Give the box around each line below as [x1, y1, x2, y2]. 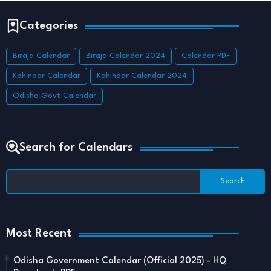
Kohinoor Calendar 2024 [97, 72, 187, 80]
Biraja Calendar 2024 [86, 52, 165, 60]
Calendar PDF [181, 52, 230, 60]
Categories [19, 21, 78, 32]
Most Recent [6, 228, 71, 240]
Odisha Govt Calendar [13, 92, 96, 100]
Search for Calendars [19, 142, 132, 154]
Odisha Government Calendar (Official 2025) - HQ [13, 256, 226, 266]
